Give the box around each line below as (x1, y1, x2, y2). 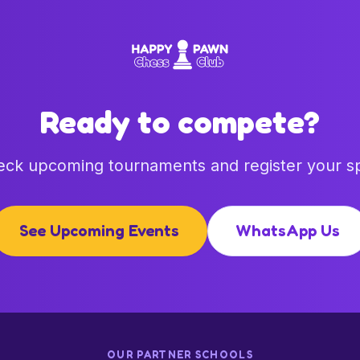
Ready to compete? (40, 102, 320, 141)
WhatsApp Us (236, 221, 341, 241)
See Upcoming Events (18, 221, 179, 241)
